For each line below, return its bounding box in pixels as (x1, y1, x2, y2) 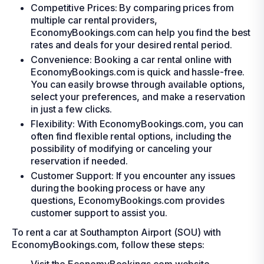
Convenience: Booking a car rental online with (31, 54, 232, 65)
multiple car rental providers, (31, 14, 157, 26)
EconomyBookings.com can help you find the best (31, 27, 251, 38)
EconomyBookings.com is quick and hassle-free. (31, 66, 245, 78)
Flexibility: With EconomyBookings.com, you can (31, 118, 244, 130)
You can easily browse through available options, (31, 78, 246, 90)
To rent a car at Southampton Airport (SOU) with (12, 226, 222, 238)
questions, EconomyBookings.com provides (31, 194, 225, 206)
